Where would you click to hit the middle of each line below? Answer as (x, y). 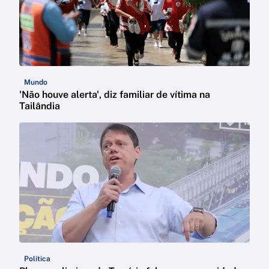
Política (37, 258)
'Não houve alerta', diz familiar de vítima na (115, 94)
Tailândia (40, 106)
